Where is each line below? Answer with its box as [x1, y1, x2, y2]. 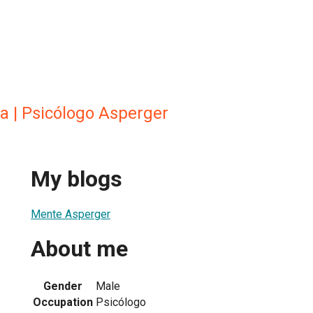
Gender [43, 279, 82, 293]
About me [31, 235, 128, 263]
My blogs [31, 166, 122, 193]
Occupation [33, 295, 93, 309]
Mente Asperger [31, 207, 110, 221]
